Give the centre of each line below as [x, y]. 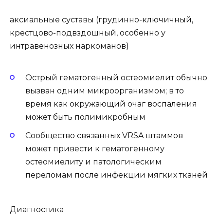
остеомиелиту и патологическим [93, 162]
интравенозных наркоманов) [69, 46]
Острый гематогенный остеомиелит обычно [116, 78]
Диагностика [37, 209]
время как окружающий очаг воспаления [111, 104]
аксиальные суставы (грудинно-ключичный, [101, 19]
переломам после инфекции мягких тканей [117, 175]
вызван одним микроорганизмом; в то [105, 91]
